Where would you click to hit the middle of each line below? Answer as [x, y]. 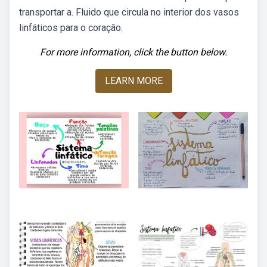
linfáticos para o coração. [71, 28]
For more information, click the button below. [133, 52]
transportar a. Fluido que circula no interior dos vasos [129, 12]
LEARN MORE [133, 81]
